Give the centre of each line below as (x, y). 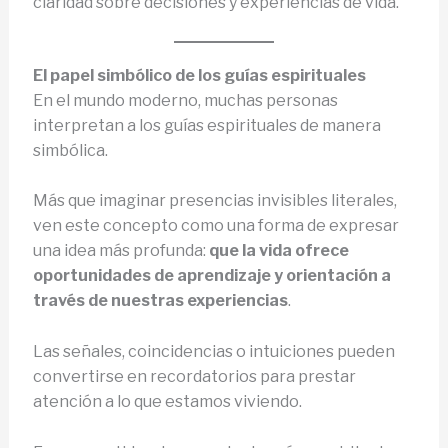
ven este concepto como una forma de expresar (215, 226)
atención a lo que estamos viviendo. (167, 401)
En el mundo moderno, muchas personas (185, 100)
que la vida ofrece (278, 251)
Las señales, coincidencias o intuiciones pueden (213, 351)
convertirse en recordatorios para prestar (194, 376)
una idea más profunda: (120, 251)
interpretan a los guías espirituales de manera (206, 125)
